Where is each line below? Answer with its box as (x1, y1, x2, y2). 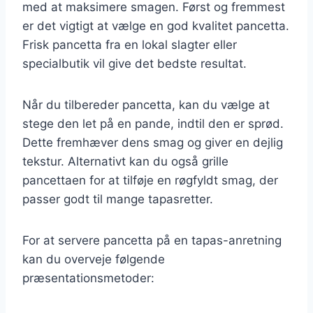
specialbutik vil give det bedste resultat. (22, 56, 247, 71)
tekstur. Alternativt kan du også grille (22, 154, 228, 168)
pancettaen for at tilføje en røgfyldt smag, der (22, 173, 278, 187)
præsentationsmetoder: (22, 270, 154, 285)
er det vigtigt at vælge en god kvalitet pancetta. (22, 18, 289, 33)
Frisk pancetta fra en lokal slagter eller (22, 37, 237, 52)
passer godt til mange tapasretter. (22, 191, 213, 206)
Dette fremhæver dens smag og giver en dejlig (22, 135, 283, 150)
